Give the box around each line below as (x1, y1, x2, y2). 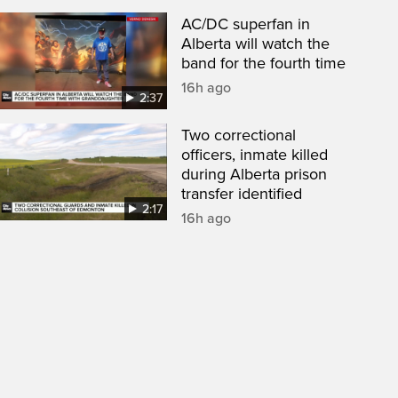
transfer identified (181, 184, 302, 204)
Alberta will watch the (181, 34, 330, 54)
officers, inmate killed (181, 145, 328, 165)
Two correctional (181, 125, 296, 146)
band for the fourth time (181, 53, 346, 74)
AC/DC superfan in (181, 14, 310, 35)
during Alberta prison (181, 164, 327, 185)
